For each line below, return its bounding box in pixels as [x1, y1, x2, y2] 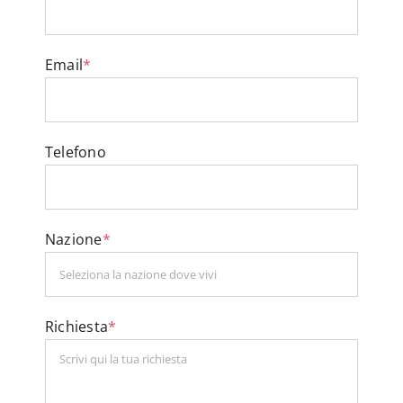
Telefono [45, 142, 106, 163]
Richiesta [45, 317, 109, 337]
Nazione [45, 229, 103, 250]
